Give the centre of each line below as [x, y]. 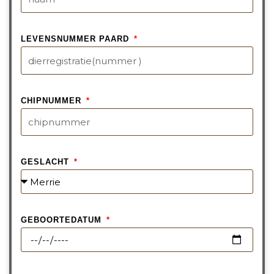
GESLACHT [46, 162]
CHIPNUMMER [53, 100]
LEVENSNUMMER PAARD [76, 39]
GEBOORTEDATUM [63, 220]
